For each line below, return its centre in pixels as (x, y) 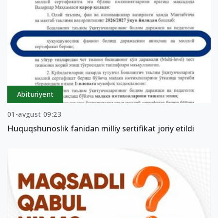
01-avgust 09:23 (34, 114)
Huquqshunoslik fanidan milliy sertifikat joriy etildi (101, 129)
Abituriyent (36, 94)
